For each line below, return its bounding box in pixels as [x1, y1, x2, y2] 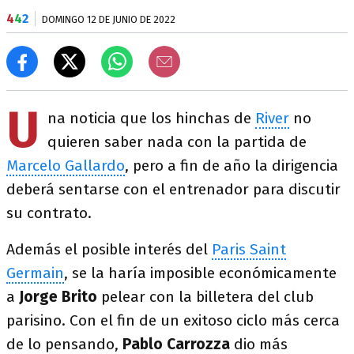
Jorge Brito [19, 288, 97, 306]
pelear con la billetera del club [97, 288, 314, 306]
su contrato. [6, 204, 96, 222]
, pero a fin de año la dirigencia [125, 156, 338, 175]
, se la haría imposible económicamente [64, 264, 337, 282]
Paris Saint [212, 240, 286, 258]
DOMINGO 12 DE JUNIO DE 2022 [42, 13, 175, 25]
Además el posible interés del [6, 240, 212, 258]
